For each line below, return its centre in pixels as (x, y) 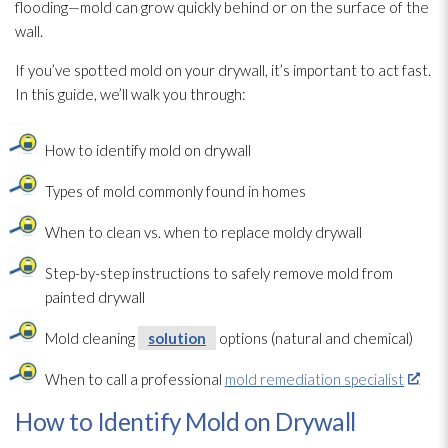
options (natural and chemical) (314, 337)
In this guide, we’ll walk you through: (130, 93)
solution (177, 337)
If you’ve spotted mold (88, 69)
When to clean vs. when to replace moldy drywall (203, 231)
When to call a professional (135, 378)
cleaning (108, 337)
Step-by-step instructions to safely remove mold (202, 272)
